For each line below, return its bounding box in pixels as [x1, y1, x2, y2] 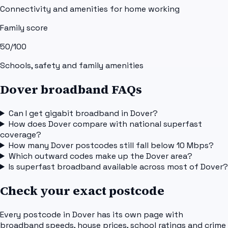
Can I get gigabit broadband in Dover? [8, 107, 158, 119]
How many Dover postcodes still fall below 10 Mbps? [8, 139, 214, 151]
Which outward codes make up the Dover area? [8, 150, 192, 161]
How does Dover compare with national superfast [8, 118, 202, 129]
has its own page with [95, 209, 183, 220]
